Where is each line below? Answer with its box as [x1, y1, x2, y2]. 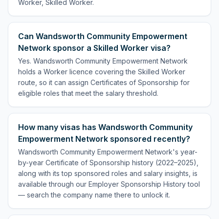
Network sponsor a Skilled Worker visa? [18, 43, 171, 53]
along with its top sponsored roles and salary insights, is [18, 169, 197, 177]
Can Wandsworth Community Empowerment [18, 31, 187, 41]
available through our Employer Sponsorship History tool [18, 180, 200, 188]
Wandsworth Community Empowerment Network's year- [18, 148, 197, 156]
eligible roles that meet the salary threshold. [18, 89, 158, 97]
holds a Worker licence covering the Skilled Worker [18, 67, 185, 76]
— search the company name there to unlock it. [18, 191, 170, 199]
